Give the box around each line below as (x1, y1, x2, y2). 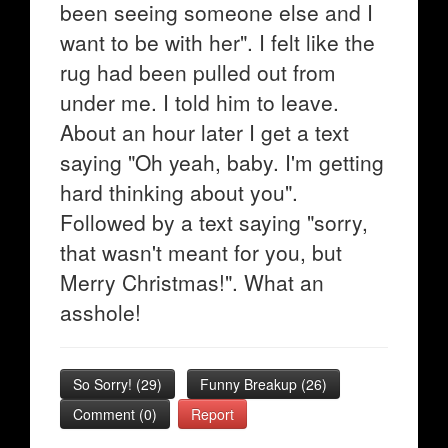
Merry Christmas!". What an (60, 267, 324, 297)
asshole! (60, 297, 141, 327)
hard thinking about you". (60, 177, 298, 207)
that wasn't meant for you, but (60, 237, 342, 267)
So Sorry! (73, 374, 136, 394)
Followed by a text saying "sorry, (60, 207, 368, 237)
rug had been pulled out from (60, 57, 336, 87)
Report (191, 404, 234, 424)
